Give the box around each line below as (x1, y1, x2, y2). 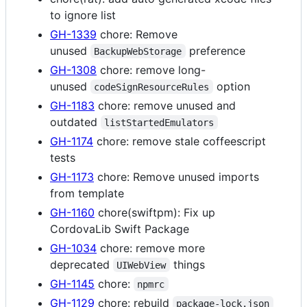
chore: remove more (97, 241, 205, 255)
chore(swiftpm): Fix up (95, 205, 215, 219)
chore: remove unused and (95, 98, 236, 112)
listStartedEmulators (104, 116, 214, 128)
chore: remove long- (97, 62, 206, 77)
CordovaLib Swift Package (50, 221, 189, 236)
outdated (50, 114, 101, 129)
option (212, 79, 250, 93)
